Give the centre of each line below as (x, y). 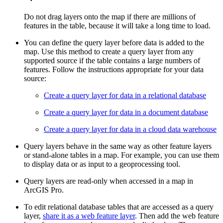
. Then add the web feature (177, 216)
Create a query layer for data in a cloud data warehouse (130, 129)
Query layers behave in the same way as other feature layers (118, 146)
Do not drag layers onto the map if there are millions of (110, 16)
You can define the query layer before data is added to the (114, 42)
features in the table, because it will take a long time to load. (117, 25)
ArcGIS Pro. (44, 190)
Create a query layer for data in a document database (126, 112)
